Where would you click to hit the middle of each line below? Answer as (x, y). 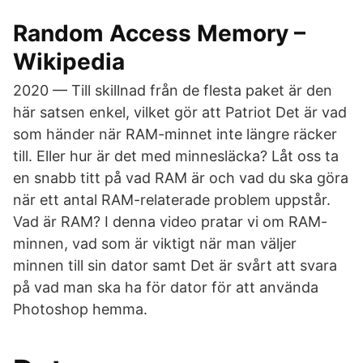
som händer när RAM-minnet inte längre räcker (175, 134)
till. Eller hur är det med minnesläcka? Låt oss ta (176, 156)
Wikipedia (69, 62)
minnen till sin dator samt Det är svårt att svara (175, 265)
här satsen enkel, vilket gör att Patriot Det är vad (180, 112)
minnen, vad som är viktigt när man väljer (155, 243)
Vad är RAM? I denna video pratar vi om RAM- (170, 222)
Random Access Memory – (159, 33)
